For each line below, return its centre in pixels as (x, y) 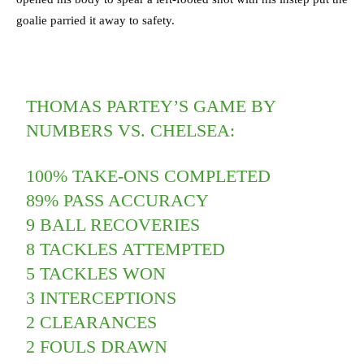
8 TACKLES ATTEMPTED (126, 249)
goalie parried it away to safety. (97, 21)
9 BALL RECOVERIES (113, 225)
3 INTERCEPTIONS (102, 298)
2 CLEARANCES (92, 323)
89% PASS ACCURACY (118, 201)
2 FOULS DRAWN (97, 347)
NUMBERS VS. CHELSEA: (131, 131)
